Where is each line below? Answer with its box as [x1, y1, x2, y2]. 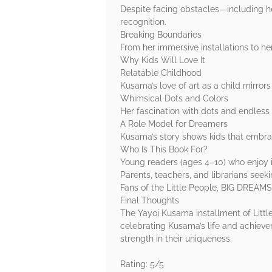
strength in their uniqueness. [120, 234, 232, 244]
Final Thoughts [120, 195, 179, 206]
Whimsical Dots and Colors [120, 93, 228, 104]
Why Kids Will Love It [120, 55, 205, 66]
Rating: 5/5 [120, 259, 164, 270]
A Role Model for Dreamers [120, 119, 228, 129]
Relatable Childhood [120, 68, 202, 78]
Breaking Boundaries [120, 30, 202, 40]
